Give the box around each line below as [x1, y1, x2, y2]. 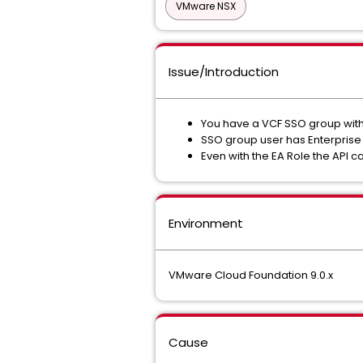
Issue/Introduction [169, 63, 279, 80]
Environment [169, 215, 243, 232]
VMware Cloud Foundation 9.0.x [169, 267, 333, 283]
